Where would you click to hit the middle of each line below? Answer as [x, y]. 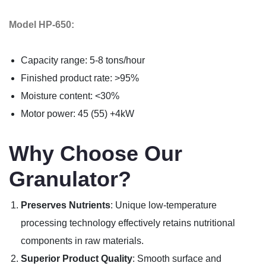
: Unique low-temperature [164, 205]
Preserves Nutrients [66, 205]
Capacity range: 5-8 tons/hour [83, 60]
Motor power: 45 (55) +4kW [77, 113]
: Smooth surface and [177, 258]
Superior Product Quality [77, 258]
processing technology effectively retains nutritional [128, 223]
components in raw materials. [82, 240]
